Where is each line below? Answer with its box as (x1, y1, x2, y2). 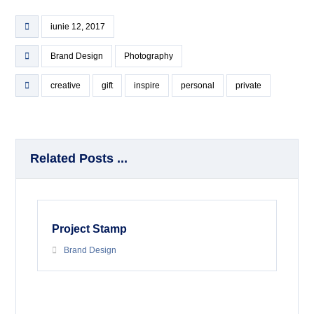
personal (181, 80, 215, 90)
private (235, 80, 262, 90)
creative (50, 80, 81, 90)
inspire (134, 80, 161, 90)
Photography (124, 50, 174, 61)
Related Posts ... (30, 151, 128, 165)
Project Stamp (52, 222, 128, 235)
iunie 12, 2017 (50, 21, 106, 32)
